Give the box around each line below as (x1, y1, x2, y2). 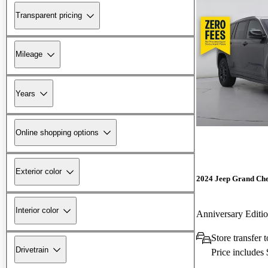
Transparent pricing (16, 11, 82, 20)
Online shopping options (16, 127, 99, 137)
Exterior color (16, 167, 62, 176)
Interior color (16, 206, 59, 215)
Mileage (16, 50, 42, 59)
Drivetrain (16, 245, 48, 254)
